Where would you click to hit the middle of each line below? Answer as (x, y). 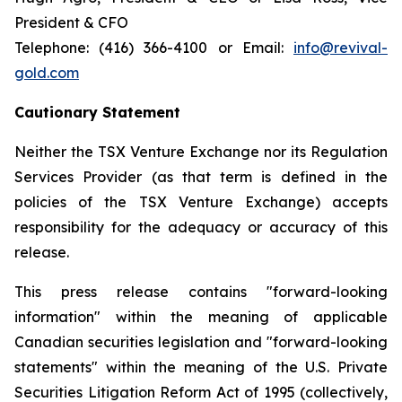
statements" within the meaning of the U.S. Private (201, 367)
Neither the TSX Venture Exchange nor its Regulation (201, 152)
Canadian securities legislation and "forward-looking (201, 342)
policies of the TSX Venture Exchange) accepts (201, 202)
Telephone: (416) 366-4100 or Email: (154, 48)
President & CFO (71, 22)
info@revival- (341, 48)
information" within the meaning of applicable (201, 317)
